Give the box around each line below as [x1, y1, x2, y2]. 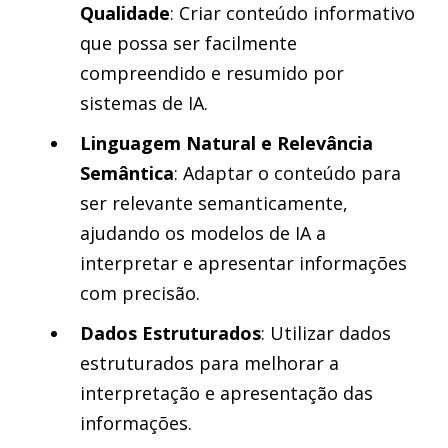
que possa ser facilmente [80, 30, 297, 55]
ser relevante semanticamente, [80, 190, 348, 215]
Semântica [80, 160, 174, 185]
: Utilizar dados [261, 320, 391, 345]
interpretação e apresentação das [80, 380, 373, 405]
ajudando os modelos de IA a [80, 220, 326, 245]
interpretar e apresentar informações [80, 250, 407, 275]
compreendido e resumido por [80, 60, 344, 85]
